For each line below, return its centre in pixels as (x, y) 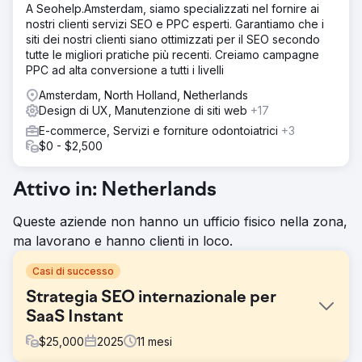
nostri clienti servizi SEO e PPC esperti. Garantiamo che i (175, 23)
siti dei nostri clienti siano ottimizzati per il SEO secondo (173, 39)
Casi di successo (73, 271)
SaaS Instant (74, 317)
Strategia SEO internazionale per (151, 298)
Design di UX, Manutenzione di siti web (145, 110)
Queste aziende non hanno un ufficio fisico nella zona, (180, 221)
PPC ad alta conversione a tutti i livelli (125, 69)
